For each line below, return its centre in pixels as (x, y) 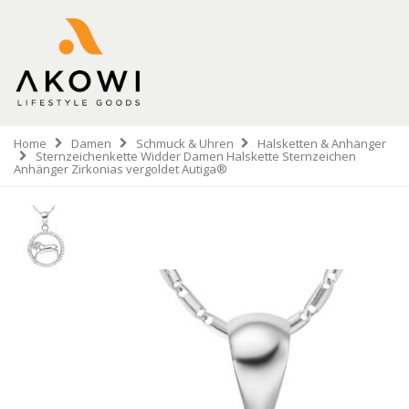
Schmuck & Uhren (184, 143)
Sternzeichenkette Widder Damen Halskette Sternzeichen (195, 156)
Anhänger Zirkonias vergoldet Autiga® (121, 168)
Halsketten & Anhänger (322, 143)
